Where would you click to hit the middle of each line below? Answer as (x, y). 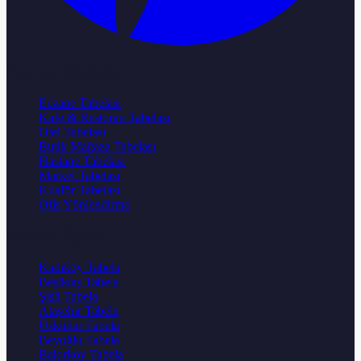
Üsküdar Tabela (79, 325)
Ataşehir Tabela (79, 310)
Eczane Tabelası (80, 103)
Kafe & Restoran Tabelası (104, 118)
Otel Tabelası (72, 132)
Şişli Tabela (68, 296)
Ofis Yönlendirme (84, 205)
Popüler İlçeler (54, 236)
